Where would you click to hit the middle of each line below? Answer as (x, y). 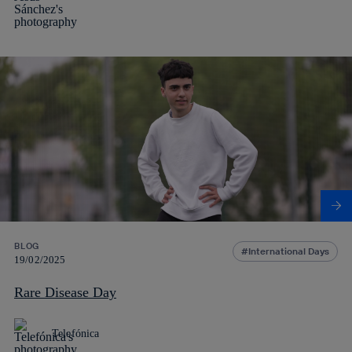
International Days (289, 251)
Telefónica (76, 333)
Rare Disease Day (65, 292)
